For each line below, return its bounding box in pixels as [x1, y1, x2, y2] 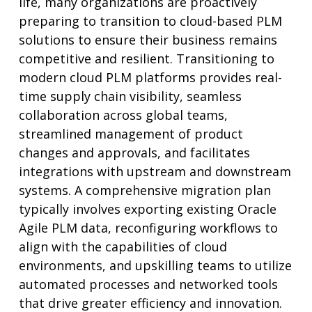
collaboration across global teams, [18, 106, 228, 123]
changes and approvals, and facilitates [18, 143, 250, 161]
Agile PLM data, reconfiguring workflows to [18, 219, 278, 236]
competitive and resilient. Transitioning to [18, 49, 274, 67]
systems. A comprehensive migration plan [18, 181, 271, 198]
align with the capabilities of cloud [18, 237, 227, 255]
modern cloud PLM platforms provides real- [18, 68, 282, 86]
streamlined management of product [18, 125, 243, 142]
